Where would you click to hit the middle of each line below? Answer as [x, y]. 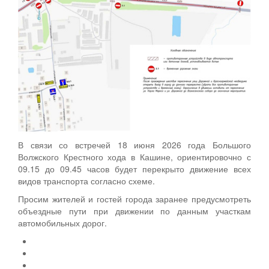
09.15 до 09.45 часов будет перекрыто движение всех [134, 169]
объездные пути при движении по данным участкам [134, 211]
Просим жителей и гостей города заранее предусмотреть [134, 199]
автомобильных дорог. [62, 223]
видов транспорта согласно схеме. [86, 181]
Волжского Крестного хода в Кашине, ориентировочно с [134, 157]
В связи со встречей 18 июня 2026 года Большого [134, 145]
